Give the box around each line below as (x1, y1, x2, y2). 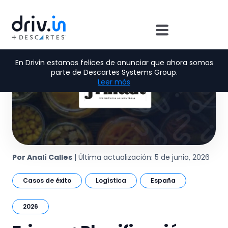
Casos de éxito (23, 176, 71, 185)
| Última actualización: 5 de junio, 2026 (74, 152, 210, 162)
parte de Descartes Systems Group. (50, 67, 178, 77)
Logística (96, 176, 126, 185)
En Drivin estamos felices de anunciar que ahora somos (15, 57, 213, 68)
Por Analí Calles (12, 152, 72, 162)
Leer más (98, 76, 130, 87)
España (151, 176, 176, 185)
